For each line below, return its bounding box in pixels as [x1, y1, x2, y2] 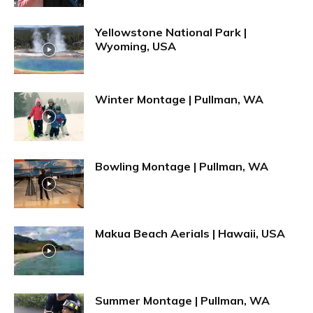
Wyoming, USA [95, 38, 176, 53]
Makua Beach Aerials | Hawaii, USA [95, 226, 285, 240]
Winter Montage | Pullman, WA [95, 92, 263, 106]
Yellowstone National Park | [95, 24, 247, 39]
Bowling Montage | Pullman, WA [95, 159, 268, 173]
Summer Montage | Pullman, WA [95, 293, 270, 307]
